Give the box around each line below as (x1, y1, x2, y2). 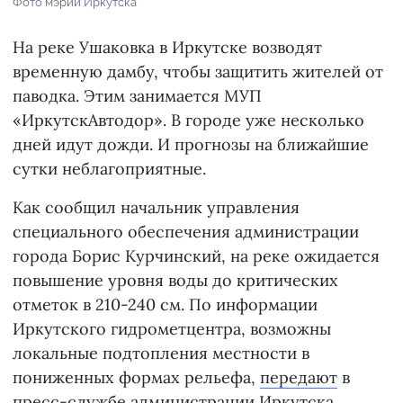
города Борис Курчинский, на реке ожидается (13, 245, 380, 266)
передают (260, 366, 337, 388)
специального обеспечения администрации (13, 220, 359, 242)
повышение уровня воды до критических (13, 269, 338, 291)
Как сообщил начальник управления (13, 196, 300, 218)
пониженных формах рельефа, (13, 366, 260, 388)
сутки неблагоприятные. (13, 157, 206, 179)
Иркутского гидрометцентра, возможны (13, 318, 331, 339)
